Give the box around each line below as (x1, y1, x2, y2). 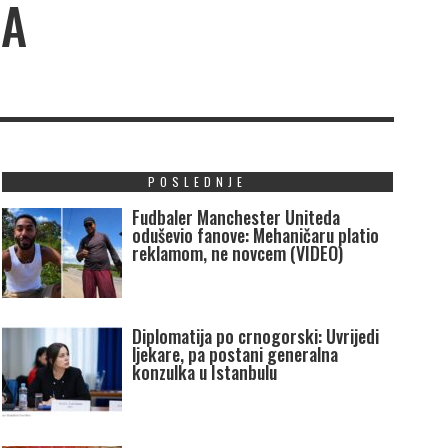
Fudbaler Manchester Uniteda (131, 204, 340, 231)
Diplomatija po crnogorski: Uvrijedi (131, 323, 379, 350)
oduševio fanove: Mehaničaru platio (131, 222, 379, 249)
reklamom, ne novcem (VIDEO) (131, 240, 343, 267)
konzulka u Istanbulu (131, 359, 277, 386)
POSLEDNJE (148, 173, 248, 191)
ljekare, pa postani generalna (131, 341, 338, 368)
